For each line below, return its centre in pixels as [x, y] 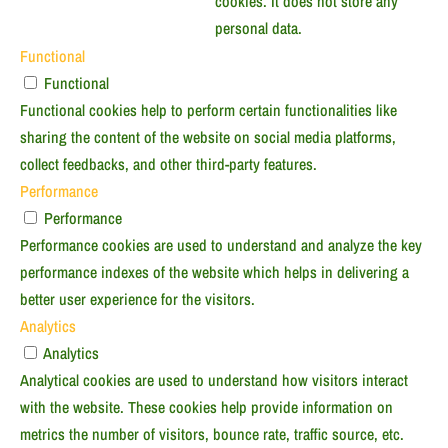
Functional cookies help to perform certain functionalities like [208, 110]
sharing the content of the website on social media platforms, [208, 137]
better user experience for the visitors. [137, 299]
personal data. [258, 28]
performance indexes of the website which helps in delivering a [214, 272]
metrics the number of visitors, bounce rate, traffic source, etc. [212, 434]
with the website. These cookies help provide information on [206, 407]
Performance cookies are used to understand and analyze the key [221, 245]
